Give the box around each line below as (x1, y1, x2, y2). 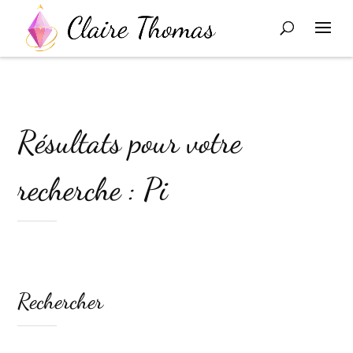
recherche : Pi (17, 170, 169, 208)
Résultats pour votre (17, 123, 242, 161)
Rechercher (17, 288, 104, 314)
